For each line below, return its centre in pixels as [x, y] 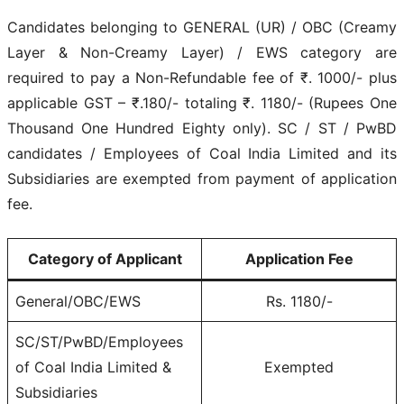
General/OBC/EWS [78, 301]
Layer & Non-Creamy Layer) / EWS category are [202, 52]
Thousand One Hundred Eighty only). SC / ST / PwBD [202, 128]
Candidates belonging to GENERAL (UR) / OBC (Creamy [202, 27]
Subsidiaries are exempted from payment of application [202, 178]
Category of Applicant [105, 258]
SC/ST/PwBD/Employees [99, 341]
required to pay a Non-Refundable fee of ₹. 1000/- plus [202, 77]
